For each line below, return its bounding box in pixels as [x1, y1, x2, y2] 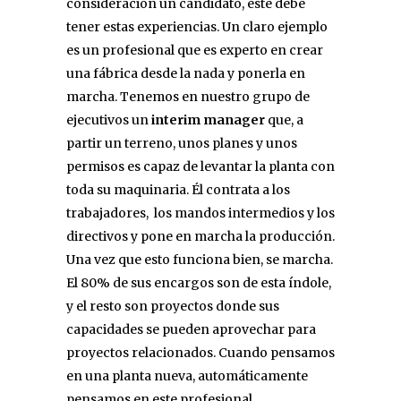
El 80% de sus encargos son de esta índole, [66, 274, 331, 291]
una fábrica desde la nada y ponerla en [66, 64, 305, 81]
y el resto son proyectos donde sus [66, 297, 279, 314]
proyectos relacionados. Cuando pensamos [66, 344, 335, 361]
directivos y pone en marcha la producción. [66, 227, 335, 244]
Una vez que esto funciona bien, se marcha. [66, 251, 333, 268]
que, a [265, 111, 303, 128]
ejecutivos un [66, 111, 151, 128]
